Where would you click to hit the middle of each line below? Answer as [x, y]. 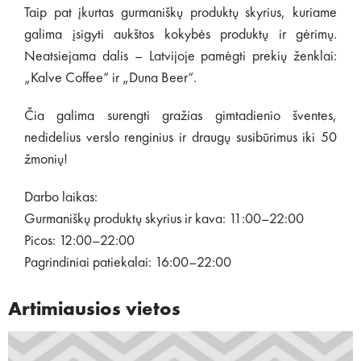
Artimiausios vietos [94, 310]
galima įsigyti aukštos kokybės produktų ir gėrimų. [180, 35]
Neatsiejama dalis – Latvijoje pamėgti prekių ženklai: [180, 56]
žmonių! [46, 160]
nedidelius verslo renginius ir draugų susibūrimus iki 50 [180, 138]
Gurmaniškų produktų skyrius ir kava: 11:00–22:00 [164, 219]
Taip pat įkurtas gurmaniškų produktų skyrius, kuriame [180, 13]
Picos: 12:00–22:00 [79, 241]
